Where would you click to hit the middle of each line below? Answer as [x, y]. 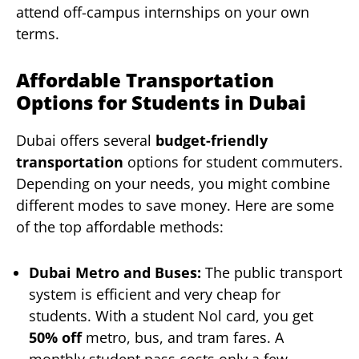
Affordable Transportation [145, 80]
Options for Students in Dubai [161, 103]
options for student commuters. [233, 162]
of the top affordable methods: [120, 227]
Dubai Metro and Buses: [115, 272]
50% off [55, 337]
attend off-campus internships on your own [163, 12]
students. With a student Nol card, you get [171, 315]
